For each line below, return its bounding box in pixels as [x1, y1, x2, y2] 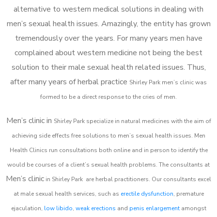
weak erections [75, 204, 116, 212]
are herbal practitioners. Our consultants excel [84, 175, 211, 183]
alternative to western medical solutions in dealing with [14, 3, 203, 15]
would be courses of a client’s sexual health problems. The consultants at [7, 160, 210, 169]
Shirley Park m [129, 78, 167, 86]
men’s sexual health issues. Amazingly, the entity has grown [6, 18, 211, 29]
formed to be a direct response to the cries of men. [40, 93, 177, 101]
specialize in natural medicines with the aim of [86, 117, 211, 125]
